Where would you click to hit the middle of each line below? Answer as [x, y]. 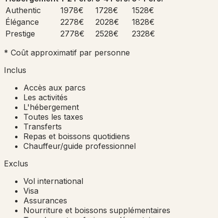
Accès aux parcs [54, 87]
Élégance [22, 22]
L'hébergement [51, 107]
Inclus [15, 70]
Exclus [16, 163]
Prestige [20, 33]
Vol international [53, 181]
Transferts [43, 126]
